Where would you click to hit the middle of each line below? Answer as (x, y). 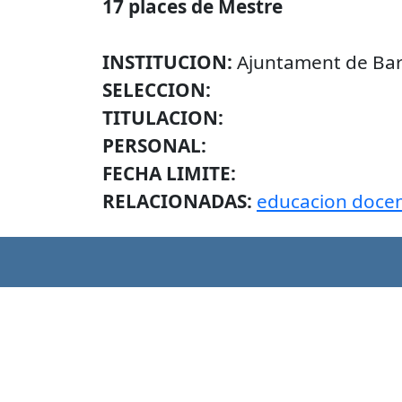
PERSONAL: (154, 145)
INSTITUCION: (170, 62)
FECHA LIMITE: (169, 173)
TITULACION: (163, 118)
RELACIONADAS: (179, 201)
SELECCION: (157, 90)
